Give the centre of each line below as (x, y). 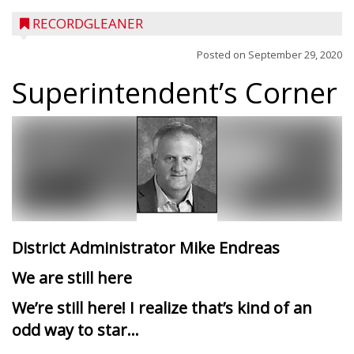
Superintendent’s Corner (175, 93)
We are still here (72, 278)
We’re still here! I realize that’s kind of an (162, 308)
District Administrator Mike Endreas (146, 248)
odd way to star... (75, 330)
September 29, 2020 (295, 55)
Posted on (222, 55)
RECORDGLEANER (88, 23)
